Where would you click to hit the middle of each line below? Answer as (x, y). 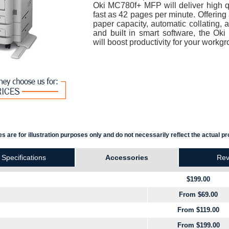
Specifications (24, 157)
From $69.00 (199, 194)
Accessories (127, 157)
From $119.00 (199, 210)
